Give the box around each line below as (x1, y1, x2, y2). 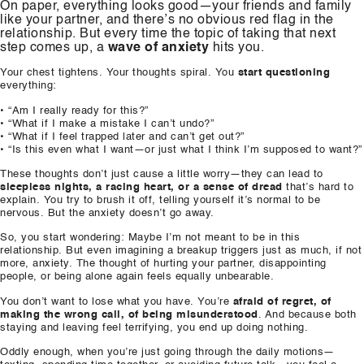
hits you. (209, 41, 264, 54)
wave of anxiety (107, 41, 209, 54)
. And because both (258, 309, 357, 320)
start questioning (237, 67, 330, 79)
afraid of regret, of (232, 296, 331, 307)
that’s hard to (282, 181, 353, 193)
